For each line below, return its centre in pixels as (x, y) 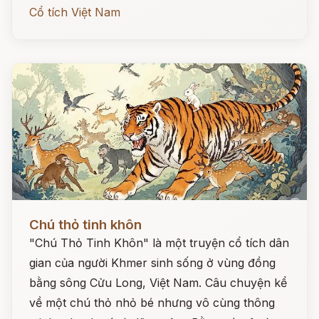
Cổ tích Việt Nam (75, 12)
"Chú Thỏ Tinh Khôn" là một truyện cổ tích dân (159, 243)
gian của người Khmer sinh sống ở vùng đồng (152, 263)
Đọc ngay (38, 214)
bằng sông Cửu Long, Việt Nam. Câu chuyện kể (158, 283)
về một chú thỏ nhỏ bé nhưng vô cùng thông (152, 303)
